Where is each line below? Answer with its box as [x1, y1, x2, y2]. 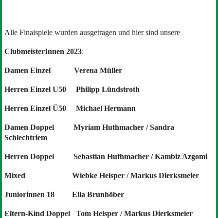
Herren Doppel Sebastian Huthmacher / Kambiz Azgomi [4, 152, 207, 161]
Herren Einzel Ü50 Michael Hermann [4, 104, 136, 112]
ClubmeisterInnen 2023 [4, 47, 82, 55]
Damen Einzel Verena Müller [4, 66, 122, 74]
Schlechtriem [4, 133, 47, 142]
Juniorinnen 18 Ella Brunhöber [4, 190, 124, 199]
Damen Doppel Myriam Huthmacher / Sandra [4, 123, 174, 131]
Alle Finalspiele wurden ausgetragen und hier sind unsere [4, 28, 180, 36]
